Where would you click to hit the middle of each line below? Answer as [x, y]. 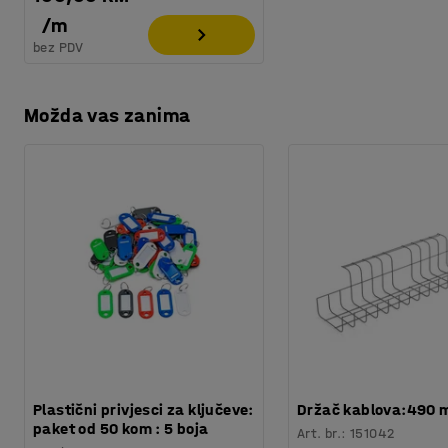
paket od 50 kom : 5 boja [121, 428]
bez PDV [58, 47]
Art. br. [319, 433]
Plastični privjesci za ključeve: [143, 409]
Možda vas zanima [107, 115]
